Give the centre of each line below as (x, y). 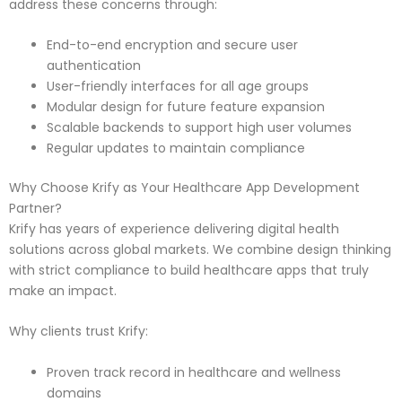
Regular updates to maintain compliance (176, 149)
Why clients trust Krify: (79, 332)
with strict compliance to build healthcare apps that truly (189, 271)
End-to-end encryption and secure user (172, 45)
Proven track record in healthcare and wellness (194, 372)
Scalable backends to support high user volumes (199, 128)
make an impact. (63, 291)
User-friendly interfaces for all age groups (178, 87)
